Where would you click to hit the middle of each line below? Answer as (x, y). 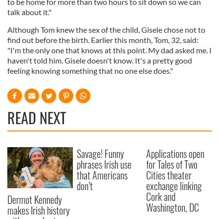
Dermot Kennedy (35, 199)
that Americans (102, 175)
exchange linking (174, 186)
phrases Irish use (104, 164)
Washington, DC (173, 207)
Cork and (161, 197)
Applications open (175, 153)
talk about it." (29, 12)
